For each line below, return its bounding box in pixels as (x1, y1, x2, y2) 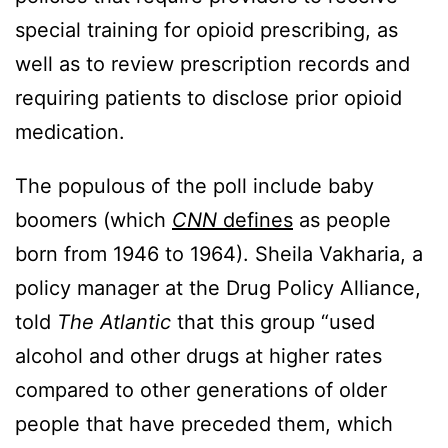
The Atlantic (57, 310, 171, 335)
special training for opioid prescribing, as (15, 18, 398, 43)
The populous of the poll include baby (15, 174, 374, 199)
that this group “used (171, 310, 375, 335)
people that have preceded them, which (15, 412, 393, 437)
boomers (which (15, 208, 172, 233)
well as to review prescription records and (15, 52, 410, 77)
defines (217, 208, 293, 233)
